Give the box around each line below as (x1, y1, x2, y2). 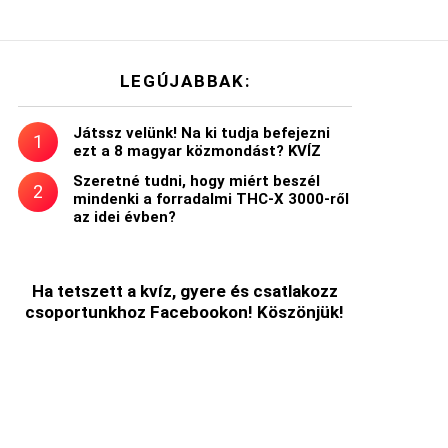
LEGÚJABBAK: (119, 70, 251, 91)
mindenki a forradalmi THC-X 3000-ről (73, 189, 349, 208)
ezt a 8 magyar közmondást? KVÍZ (73, 141, 321, 160)
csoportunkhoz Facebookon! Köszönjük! (25, 301, 345, 322)
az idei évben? (73, 207, 176, 226)
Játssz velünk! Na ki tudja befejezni (73, 123, 330, 142)
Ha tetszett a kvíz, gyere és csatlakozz (31, 280, 338, 301)
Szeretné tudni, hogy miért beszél (73, 171, 320, 190)
